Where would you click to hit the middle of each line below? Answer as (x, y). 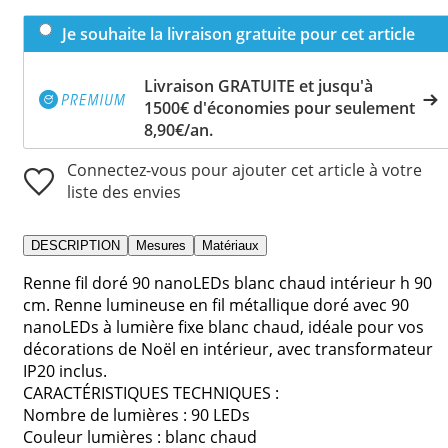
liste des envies (124, 191)
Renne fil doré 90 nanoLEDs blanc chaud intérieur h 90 (227, 282)
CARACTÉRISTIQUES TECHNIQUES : (151, 392)
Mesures (161, 245)
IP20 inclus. (65, 370)
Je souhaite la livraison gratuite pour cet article (238, 33)
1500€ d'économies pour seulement (279, 107)
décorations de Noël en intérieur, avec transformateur (228, 348)
